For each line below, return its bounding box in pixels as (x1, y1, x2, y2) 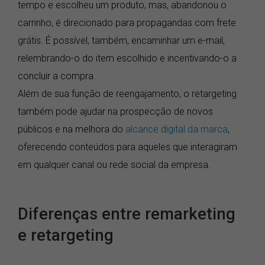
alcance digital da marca (125, 124, 228, 135)
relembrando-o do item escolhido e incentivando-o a (18, 53, 237, 64)
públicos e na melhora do (18, 124, 125, 135)
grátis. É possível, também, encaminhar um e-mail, (18, 35, 225, 47)
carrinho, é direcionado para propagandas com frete (18, 17, 236, 29)
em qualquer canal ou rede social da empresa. (18, 159, 211, 171)
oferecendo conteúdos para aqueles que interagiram (18, 141, 237, 153)
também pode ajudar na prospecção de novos (18, 106, 213, 118)
